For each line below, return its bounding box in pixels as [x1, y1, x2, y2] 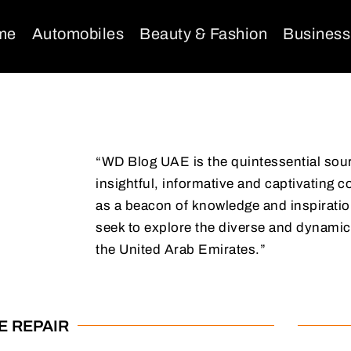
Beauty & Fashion [139, 25, 267, 42]
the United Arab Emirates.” [96, 241, 266, 257]
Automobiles [31, 25, 124, 42]
